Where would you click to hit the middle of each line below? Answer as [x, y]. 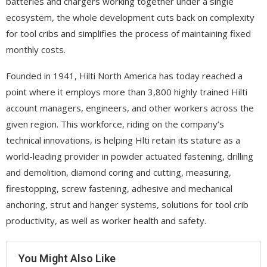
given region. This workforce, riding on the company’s [115, 124]
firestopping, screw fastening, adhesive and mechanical [119, 188]
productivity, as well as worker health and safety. [106, 220]
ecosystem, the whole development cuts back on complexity [130, 17]
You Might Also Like [67, 258]
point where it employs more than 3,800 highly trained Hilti [127, 91]
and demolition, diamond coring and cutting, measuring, [119, 172]
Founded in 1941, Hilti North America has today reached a [124, 75]
